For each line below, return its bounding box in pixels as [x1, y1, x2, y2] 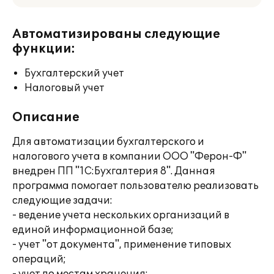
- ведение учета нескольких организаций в [12, 209, 229, 221]
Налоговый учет [24, 82, 105, 94]
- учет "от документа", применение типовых [12, 239, 231, 251]
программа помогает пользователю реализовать [12, 180, 259, 192]
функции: [12, 42, 75, 56]
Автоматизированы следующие [12, 27, 220, 42]
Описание [12, 110, 80, 125]
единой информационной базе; [12, 224, 174, 236]
